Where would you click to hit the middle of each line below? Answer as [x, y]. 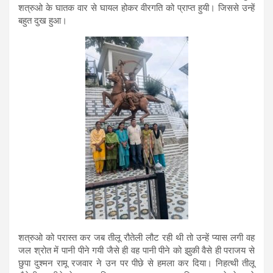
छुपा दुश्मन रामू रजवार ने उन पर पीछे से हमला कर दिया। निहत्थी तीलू [136, 263]
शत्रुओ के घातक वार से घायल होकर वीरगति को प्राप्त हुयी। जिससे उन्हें [136, 8]
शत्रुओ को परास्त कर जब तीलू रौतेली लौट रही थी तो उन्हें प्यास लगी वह [136, 237]
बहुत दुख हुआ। [43, 20]
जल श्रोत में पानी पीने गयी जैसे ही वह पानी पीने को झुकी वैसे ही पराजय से [136, 250]
